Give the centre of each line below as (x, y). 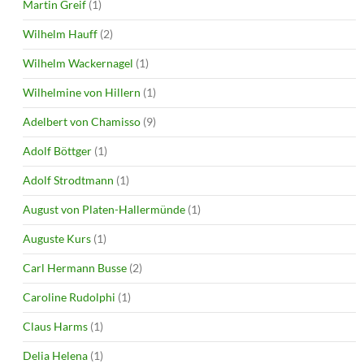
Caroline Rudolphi (69, 297)
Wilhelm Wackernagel (78, 63)
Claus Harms (55, 326)
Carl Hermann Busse (75, 267)
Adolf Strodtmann (68, 180)
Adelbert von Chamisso (82, 121)
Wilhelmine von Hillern (82, 92)
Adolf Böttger (57, 150)
